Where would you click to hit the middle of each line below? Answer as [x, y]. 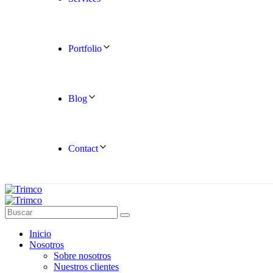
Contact [83, 148]
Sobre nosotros [82, 256]
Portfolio [85, 48]
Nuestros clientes [86, 267]
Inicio [40, 234]
